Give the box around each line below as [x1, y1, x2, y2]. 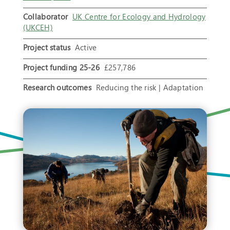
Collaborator [23, 11, 68, 22]
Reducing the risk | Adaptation [91, 82, 203, 93]
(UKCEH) [23, 22, 53, 33]
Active [70, 42, 97, 53]
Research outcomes [23, 82, 91, 93]
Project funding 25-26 [23, 62, 100, 73]
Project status [23, 42, 70, 53]
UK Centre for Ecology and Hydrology [72, 11, 206, 22]
